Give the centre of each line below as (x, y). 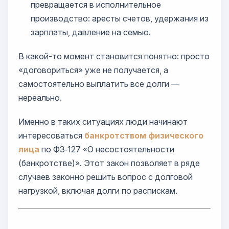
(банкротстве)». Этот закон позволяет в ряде (109, 163)
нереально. (40, 98)
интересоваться (51, 135)
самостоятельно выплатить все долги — (99, 84)
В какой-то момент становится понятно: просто (114, 56)
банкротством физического (144, 135)
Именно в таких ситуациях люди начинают (103, 122)
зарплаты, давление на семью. (91, 32)
